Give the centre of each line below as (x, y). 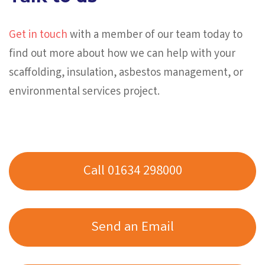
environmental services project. (84, 92)
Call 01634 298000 (132, 172)
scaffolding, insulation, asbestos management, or (126, 73)
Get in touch (38, 35)
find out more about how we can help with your (122, 54)
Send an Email (132, 228)
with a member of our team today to (155, 35)
